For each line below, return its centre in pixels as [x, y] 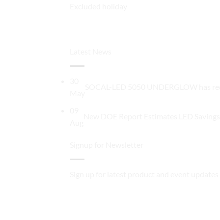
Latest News [91, 51]
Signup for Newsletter [107, 145]
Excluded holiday [98, 6]
